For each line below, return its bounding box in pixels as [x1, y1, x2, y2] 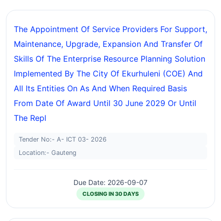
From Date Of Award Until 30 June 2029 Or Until [14, 98, 196, 108]
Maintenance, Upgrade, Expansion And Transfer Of [14, 39, 203, 49]
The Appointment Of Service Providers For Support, [14, 24, 207, 34]
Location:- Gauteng [19, 149, 76, 156]
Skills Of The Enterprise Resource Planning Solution [14, 54, 205, 64]
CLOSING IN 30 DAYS [82, 190, 139, 197]
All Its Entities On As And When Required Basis [14, 83, 187, 93]
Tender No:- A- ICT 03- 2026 [19, 136, 107, 143]
